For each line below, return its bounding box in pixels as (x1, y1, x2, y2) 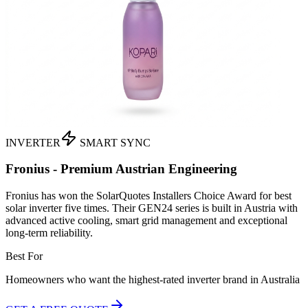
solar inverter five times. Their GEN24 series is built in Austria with (5, 202, 298, 214)
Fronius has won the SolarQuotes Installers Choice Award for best (5, 190, 291, 202)
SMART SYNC (77, 136, 151, 148)
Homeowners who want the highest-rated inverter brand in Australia (5, 274, 300, 286)
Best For (5, 250, 43, 263)
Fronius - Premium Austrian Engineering (5, 162, 237, 177)
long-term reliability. (5, 227, 93, 239)
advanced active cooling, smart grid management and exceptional (5, 214, 287, 227)
